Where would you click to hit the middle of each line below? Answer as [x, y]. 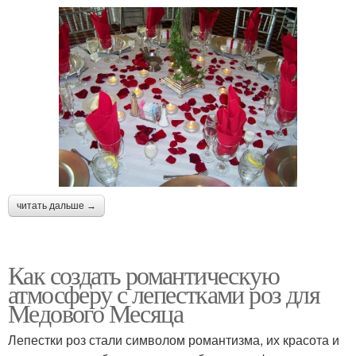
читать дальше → [56, 205]
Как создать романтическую [143, 274]
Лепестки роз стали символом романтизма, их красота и [174, 339]
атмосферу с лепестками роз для [164, 293]
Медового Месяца [95, 312]
